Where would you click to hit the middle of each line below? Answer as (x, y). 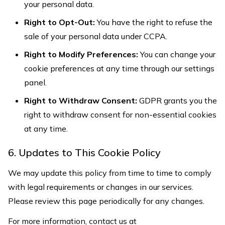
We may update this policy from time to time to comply (110, 173)
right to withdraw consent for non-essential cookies (120, 115)
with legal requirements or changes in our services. (101, 187)
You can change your (177, 54)
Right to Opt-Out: (60, 22)
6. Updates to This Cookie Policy (84, 152)
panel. (35, 82)
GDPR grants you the (177, 100)
